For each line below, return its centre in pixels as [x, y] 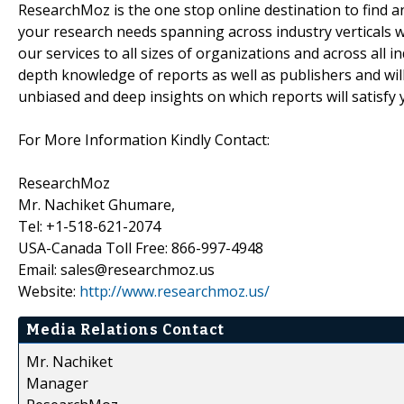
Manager [57, 383]
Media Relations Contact [125, 329]
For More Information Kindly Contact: [144, 139]
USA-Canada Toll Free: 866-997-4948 [141, 248]
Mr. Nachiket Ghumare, [96, 204]
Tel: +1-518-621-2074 [89, 226]
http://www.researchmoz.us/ [174, 291]
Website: [49, 291]
